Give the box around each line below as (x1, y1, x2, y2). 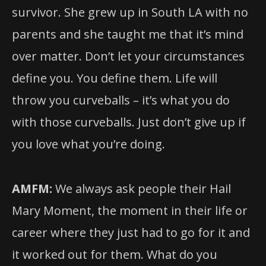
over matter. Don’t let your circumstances (12, 48, 245, 65)
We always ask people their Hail (52, 180, 231, 197)
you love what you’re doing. (12, 136, 165, 153)
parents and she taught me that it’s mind (12, 26, 243, 43)
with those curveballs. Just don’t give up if (12, 114, 246, 131)
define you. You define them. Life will (12, 70, 217, 87)
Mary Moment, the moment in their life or (12, 202, 248, 218)
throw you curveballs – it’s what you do (12, 92, 230, 109)
